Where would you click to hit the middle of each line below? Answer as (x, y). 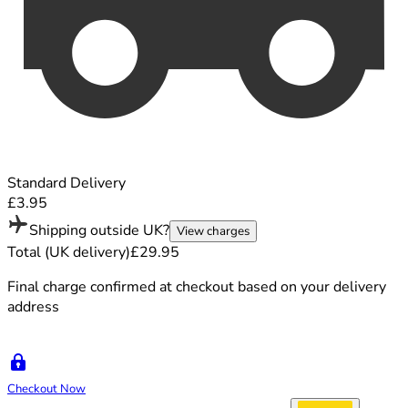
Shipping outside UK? (99, 230)
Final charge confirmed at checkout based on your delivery (197, 286)
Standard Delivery (66, 183)
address (33, 306)
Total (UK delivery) (69, 252)
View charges (213, 231)
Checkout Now (46, 388)
